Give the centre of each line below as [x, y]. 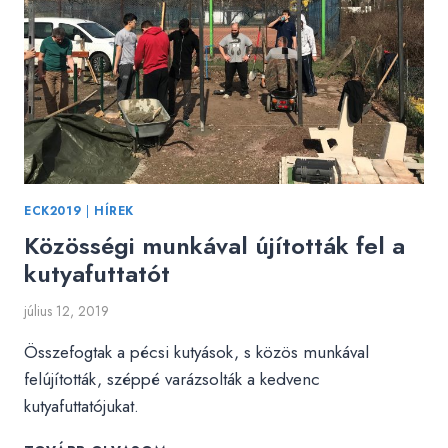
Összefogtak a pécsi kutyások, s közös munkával [196, 352]
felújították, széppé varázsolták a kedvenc [172, 379]
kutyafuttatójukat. [81, 406]
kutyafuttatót [97, 273]
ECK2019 [53, 210]
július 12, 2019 [66, 311]
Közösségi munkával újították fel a [214, 245]
